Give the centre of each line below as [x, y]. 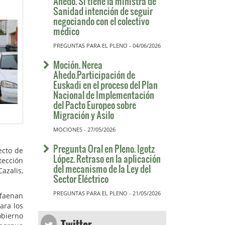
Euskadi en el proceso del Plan [105, 85]
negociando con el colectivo [101, 21]
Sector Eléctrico [81, 179]
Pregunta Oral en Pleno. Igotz [104, 148]
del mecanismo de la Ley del [102, 168]
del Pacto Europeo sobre [95, 105]
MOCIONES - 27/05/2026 [84, 129]
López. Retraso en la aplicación [107, 158]
